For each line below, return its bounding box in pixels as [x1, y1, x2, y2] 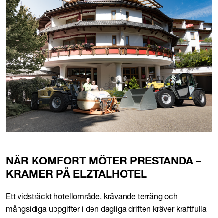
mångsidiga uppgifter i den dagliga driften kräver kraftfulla [6, 204, 207, 214]
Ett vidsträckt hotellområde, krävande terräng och [6, 191, 178, 201]
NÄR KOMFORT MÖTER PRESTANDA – [6, 157, 201, 168]
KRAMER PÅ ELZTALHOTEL [6, 170, 147, 181]
